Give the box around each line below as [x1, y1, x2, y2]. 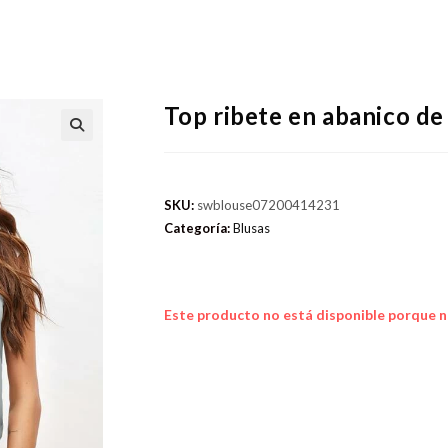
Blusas [232, 220, 270, 236]
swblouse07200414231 [196, 197, 340, 213]
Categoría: [163, 220, 233, 236]
